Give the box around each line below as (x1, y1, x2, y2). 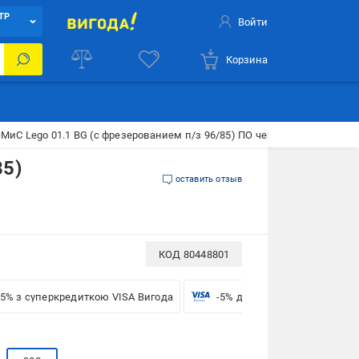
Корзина (226, 53, 268, 66)
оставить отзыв (175, 174, 243, 184)
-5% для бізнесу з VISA (216, 290, 329, 303)
